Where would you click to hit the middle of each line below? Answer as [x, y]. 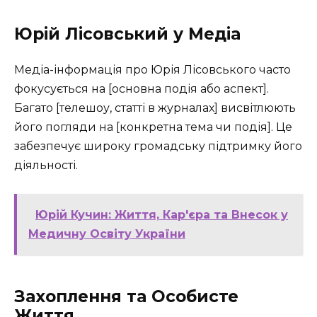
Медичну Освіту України [107, 234]
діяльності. [46, 165]
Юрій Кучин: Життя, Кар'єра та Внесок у [162, 214]
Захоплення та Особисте [126, 296]
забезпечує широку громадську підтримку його [158, 146]
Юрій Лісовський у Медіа [127, 34]
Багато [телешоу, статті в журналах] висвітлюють [155, 108]
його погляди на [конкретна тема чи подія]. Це [153, 127]
